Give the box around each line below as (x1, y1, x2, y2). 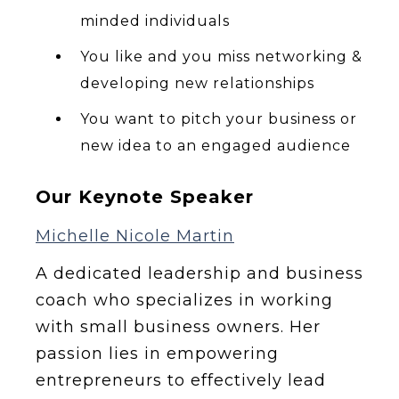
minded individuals (80, 12, 230, 30)
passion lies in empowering (36, 344, 279, 364)
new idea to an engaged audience (80, 137, 351, 155)
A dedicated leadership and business (36, 264, 363, 284)
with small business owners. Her (36, 317, 321, 338)
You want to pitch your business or (80, 110, 357, 128)
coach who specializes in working (36, 290, 333, 311)
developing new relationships (80, 75, 314, 93)
